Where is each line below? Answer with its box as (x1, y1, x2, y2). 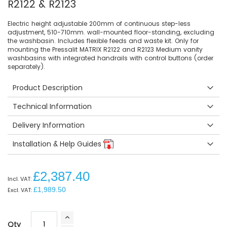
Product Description (13, 82, 83, 93)
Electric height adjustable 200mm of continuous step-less (8, 19, 191, 28)
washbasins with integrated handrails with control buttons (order (8, 53, 213, 62)
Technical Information (13, 101, 92, 111)
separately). (8, 62, 45, 71)
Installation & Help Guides (13, 138, 103, 149)
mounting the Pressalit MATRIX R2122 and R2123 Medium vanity (8, 45, 203, 54)
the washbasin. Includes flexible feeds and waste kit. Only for (8, 36, 199, 45)
